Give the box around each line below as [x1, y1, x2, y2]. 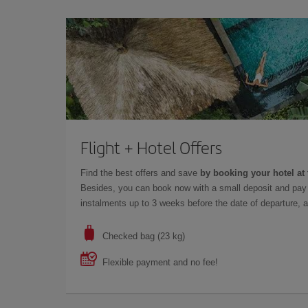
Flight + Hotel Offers [80, 135, 222, 159]
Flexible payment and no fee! [102, 256, 218, 267]
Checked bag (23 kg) [102, 230, 185, 241]
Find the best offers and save [80, 167, 200, 178]
